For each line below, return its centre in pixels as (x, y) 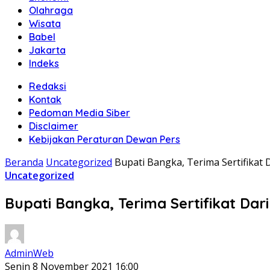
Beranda (24, 162)
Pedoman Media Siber (80, 113)
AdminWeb (29, 253)
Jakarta (47, 50)
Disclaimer (54, 126)
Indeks (44, 63)
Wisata (45, 24)
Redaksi (48, 86)
